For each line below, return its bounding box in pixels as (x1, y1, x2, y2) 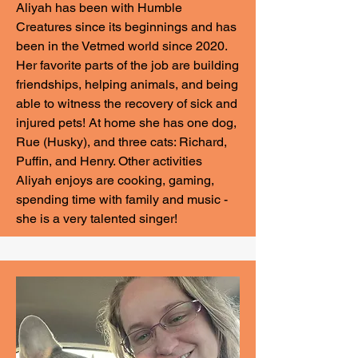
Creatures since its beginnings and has (16, 19, 237, 34)
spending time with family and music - (16, 192, 228, 207)
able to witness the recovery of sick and (16, 96, 237, 111)
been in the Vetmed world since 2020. (16, 38, 227, 54)
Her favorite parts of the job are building (16, 58, 239, 73)
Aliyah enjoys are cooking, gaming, (16, 173, 214, 188)
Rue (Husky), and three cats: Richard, (16, 134, 227, 149)
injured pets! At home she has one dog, (16, 115, 237, 130)
